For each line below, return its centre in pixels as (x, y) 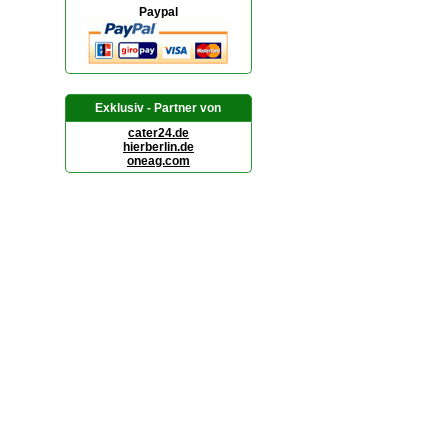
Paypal (158, 12)
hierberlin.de (158, 147)
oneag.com (158, 161)
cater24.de (158, 133)
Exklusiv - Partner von (158, 108)
